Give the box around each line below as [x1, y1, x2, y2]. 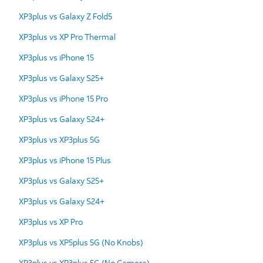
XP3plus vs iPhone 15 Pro [19, 92, 108, 104]
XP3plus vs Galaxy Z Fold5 [19, 10, 112, 22]
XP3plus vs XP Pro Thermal [19, 31, 116, 42]
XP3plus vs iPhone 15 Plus [19, 154, 111, 166]
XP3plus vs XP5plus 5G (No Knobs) [19, 236, 143, 248]
